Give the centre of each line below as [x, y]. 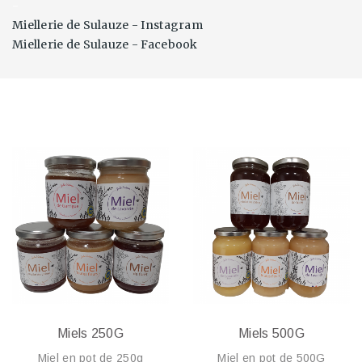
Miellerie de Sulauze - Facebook [105, 44]
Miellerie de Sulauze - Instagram [107, 25]
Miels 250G [90, 333]
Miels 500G [271, 333]
